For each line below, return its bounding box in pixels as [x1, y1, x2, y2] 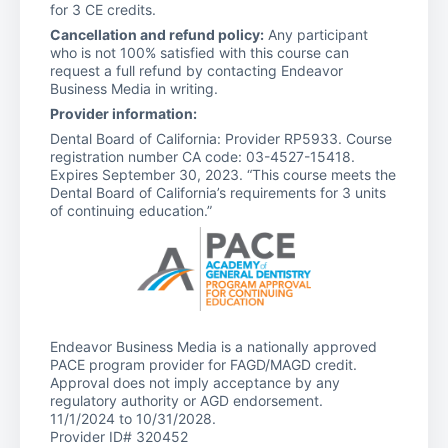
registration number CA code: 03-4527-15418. [50, 147, 355, 165]
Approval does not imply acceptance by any [50, 373, 340, 391]
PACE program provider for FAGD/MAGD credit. [50, 355, 357, 373]
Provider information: [50, 104, 197, 122]
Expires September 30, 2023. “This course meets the [50, 165, 396, 183]
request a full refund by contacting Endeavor [50, 61, 343, 79]
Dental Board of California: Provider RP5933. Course [50, 129, 392, 147]
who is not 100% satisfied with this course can [50, 43, 349, 61]
